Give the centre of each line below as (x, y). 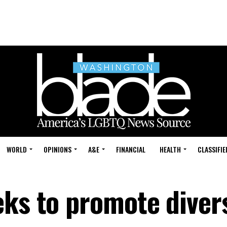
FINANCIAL (131, 149)
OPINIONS (58, 149)
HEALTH (170, 149)
